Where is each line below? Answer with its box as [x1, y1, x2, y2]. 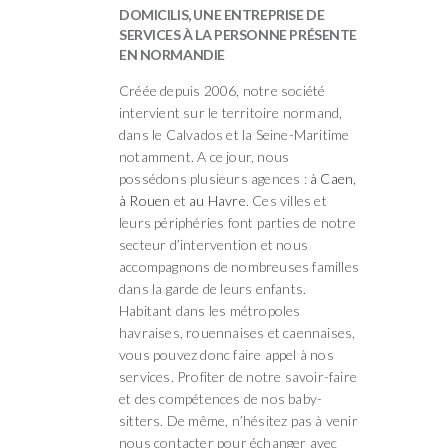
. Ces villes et [245, 191, 327, 209]
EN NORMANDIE [119, 45, 225, 63]
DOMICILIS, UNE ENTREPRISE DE [119, 5, 325, 23]
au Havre [189, 191, 246, 209]
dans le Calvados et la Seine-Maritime [119, 125, 350, 143]
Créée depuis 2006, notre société [119, 81, 326, 99]
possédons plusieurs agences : [119, 169, 310, 187]
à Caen [310, 169, 354, 187]
